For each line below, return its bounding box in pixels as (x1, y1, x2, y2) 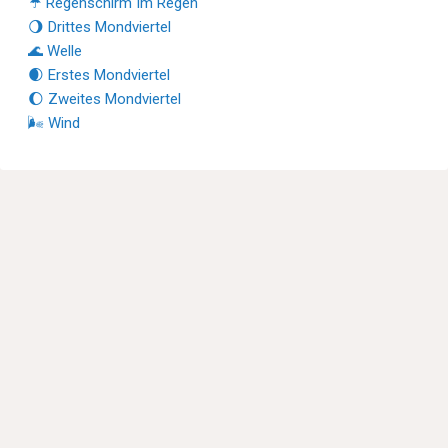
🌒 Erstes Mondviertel (28, 65, 170, 84)
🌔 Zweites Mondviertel (28, 89, 181, 108)
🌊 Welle (28, 41, 82, 60)
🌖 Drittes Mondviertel (28, 17, 171, 36)
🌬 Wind (28, 113, 80, 132)
